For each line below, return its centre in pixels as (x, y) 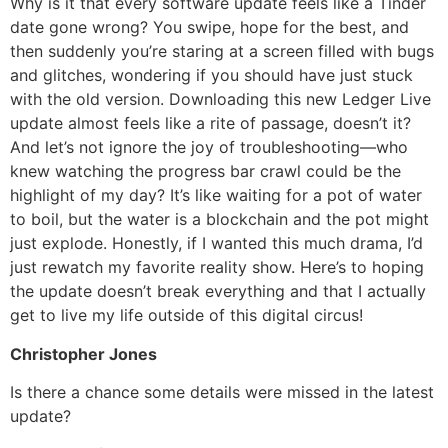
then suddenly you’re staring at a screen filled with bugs (222, 51)
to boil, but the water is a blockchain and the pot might (219, 219)
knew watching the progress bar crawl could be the (205, 171)
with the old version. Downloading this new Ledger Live (220, 99)
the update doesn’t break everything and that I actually (218, 291)
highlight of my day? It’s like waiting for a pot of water (216, 195)
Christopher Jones (83, 353)
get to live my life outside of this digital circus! (186, 315)
